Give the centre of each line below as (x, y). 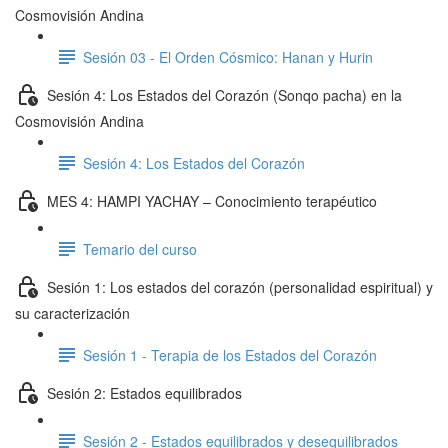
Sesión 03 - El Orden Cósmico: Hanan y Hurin (228, 56)
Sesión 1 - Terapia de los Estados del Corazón (230, 354)
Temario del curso (140, 248)
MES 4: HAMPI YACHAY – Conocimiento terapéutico (212, 200)
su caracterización (72, 313)
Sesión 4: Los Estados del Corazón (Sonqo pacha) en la (224, 94)
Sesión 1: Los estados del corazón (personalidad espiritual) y (240, 286)
